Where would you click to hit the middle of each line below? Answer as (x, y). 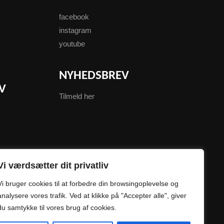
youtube (72, 43)
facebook (74, 16)
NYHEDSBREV (94, 76)
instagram (75, 30)
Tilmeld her (77, 96)
